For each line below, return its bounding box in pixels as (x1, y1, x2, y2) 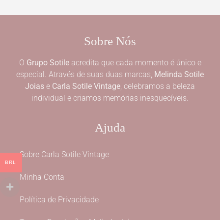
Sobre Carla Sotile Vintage (20, 149, 109, 159)
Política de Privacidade (20, 194, 99, 204)
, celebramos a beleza (120, 82, 195, 91)
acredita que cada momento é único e (69, 58, 201, 68)
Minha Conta (20, 172, 64, 182)
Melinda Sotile (154, 70, 204, 80)
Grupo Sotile (26, 58, 69, 68)
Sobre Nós (84, 34, 136, 48)
